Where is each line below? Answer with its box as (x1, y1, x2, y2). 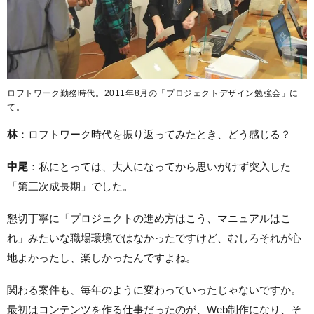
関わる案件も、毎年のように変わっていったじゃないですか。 (7, 283, 301, 296)
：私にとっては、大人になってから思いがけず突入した (28, 160, 291, 172)
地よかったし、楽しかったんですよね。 (7, 251, 196, 264)
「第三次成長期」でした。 (7, 179, 133, 192)
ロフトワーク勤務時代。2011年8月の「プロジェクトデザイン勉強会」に (7, 88, 299, 98)
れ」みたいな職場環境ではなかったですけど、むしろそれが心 (7, 231, 301, 244)
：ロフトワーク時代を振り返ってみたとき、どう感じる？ (18, 128, 291, 140)
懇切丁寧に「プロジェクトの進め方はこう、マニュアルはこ (7, 212, 291, 224)
